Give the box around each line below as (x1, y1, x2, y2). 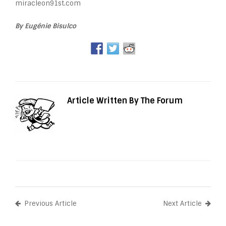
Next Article (163, 199, 202, 208)
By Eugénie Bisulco (15, 22, 76, 31)
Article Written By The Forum (67, 95, 183, 106)
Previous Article (24, 199, 77, 208)
